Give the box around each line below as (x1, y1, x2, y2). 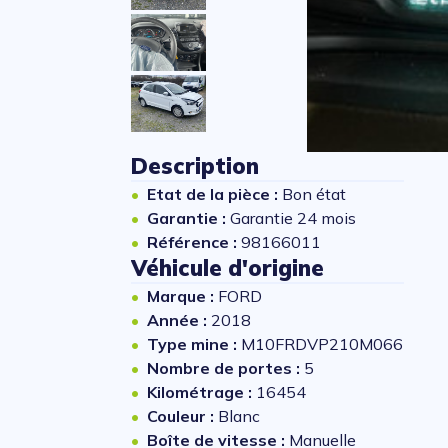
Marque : (146, 286, 218, 306)
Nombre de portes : (146, 358, 304, 378)
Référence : (146, 232, 241, 252)
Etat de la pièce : (146, 184, 282, 204)
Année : (146, 310, 211, 330)
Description (130, 152, 259, 180)
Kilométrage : (146, 382, 256, 402)
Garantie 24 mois (229, 208, 356, 228)
